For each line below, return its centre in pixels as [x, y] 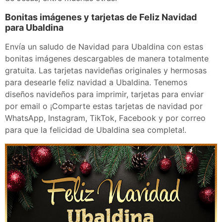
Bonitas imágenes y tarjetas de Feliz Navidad [101, 17]
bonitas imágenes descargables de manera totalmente [107, 58]
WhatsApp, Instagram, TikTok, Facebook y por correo [105, 118]
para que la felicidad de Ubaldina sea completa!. [96, 130]
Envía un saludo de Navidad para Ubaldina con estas [104, 47]
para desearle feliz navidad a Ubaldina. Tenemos [96, 82]
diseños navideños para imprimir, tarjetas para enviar [104, 94]
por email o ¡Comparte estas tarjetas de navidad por [104, 106]
